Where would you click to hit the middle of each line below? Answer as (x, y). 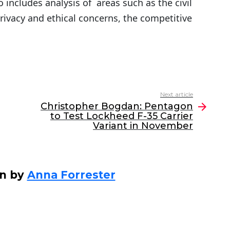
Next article (177, 94)
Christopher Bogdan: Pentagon (117, 107)
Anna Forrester (71, 175)
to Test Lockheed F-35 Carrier (122, 116)
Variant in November (143, 126)
